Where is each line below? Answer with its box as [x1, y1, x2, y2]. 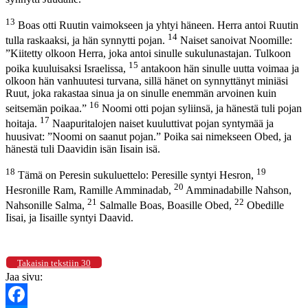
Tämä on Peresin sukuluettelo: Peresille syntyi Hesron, [15, 168, 256, 181]
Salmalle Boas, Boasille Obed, [97, 199, 234, 212]
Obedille [244, 199, 284, 212]
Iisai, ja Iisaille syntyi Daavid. [5, 212, 133, 224]
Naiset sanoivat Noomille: [177, 34, 292, 47]
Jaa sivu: [5, 271, 43, 283]
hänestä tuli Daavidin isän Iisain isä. [5, 142, 160, 155]
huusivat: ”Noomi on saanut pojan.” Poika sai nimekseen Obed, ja [5, 130, 291, 142]
